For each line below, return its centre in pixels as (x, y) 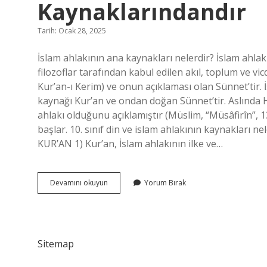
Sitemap (56, 244)
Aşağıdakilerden (135, 182)
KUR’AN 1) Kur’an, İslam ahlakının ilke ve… (130, 144)
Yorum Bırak (165, 183)
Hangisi (120, 193)
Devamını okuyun (79, 183)
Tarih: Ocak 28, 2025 (72, 31)
